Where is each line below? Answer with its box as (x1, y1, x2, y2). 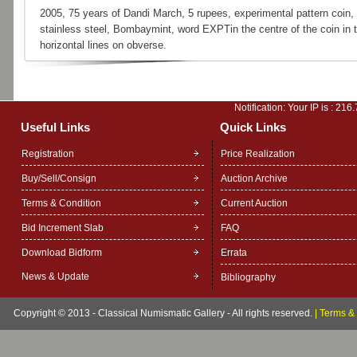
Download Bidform (21, 247, 102, 258)
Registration (21, 148, 74, 159)
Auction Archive (220, 173, 288, 184)
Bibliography (220, 272, 276, 283)
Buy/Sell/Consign (21, 173, 96, 184)
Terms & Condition (21, 198, 101, 209)
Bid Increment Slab (21, 222, 104, 233)
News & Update (21, 271, 89, 282)
